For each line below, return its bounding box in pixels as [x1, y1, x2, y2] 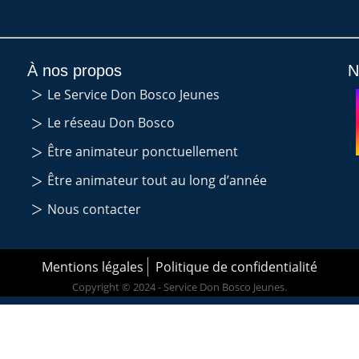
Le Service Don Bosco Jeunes [46, 85, 220, 103]
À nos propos [26, 61, 122, 79]
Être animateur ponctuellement [46, 143, 238, 161]
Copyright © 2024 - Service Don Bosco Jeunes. [72, 279, 287, 294]
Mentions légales [42, 257, 143, 276]
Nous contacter [46, 200, 141, 218]
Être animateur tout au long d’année [46, 171, 267, 189]
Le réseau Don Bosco [46, 114, 175, 132]
